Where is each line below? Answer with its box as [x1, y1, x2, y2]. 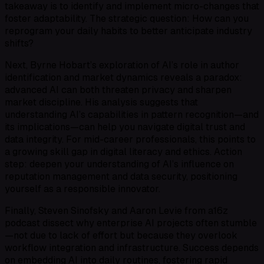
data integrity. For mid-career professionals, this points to [5, 134, 256, 146]
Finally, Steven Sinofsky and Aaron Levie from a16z [5, 205, 228, 217]
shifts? [5, 38, 34, 49]
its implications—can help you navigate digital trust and [5, 121, 245, 133]
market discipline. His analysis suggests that [5, 97, 198, 108]
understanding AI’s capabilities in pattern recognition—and [5, 109, 259, 121]
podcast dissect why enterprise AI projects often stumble [5, 217, 257, 229]
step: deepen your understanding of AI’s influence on [5, 159, 234, 170]
